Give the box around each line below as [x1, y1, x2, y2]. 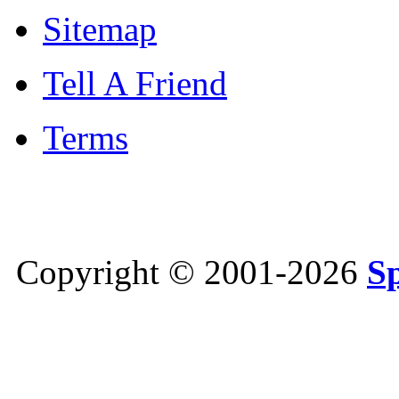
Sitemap [43, 10, 157, 48]
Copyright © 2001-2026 [7, 253, 367, 291]
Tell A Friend [43, 64, 227, 102]
